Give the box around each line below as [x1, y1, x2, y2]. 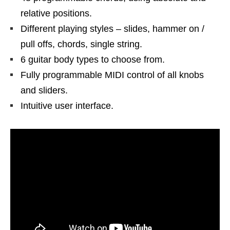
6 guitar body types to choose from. [21, 54, 165, 65]
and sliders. [21, 85, 68, 96]
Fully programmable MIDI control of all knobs [21, 70, 204, 81]
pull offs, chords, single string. [21, 39, 142, 50]
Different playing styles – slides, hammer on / [21, 24, 204, 34]
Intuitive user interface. [21, 101, 113, 111]
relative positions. [21, 8, 92, 19]
